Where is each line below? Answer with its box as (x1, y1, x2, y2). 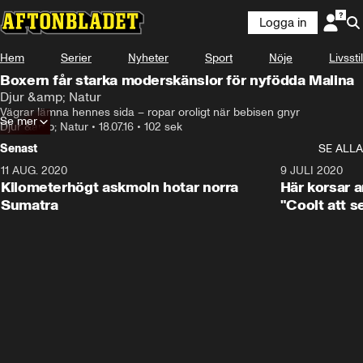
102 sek (144, 120, 182, 134)
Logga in (259, 15, 306, 30)
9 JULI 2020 (280, 164, 343, 177)
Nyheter (128, 51, 169, 65)
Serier (61, 51, 92, 65)
